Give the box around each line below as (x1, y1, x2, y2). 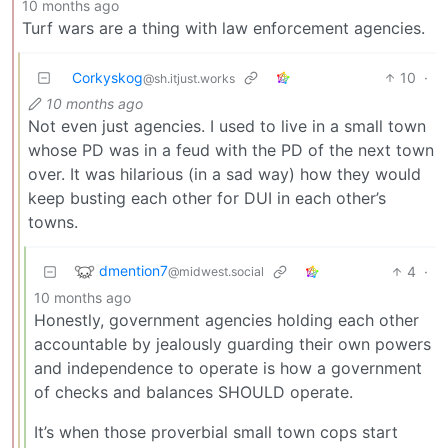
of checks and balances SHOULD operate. (34, 381, 353, 402)
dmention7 (99, 261, 168, 279)
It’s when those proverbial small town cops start (34, 421, 398, 442)
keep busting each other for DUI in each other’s (28, 187, 386, 208)
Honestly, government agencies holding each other (34, 309, 419, 330)
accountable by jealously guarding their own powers (34, 333, 431, 354)
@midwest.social (168, 263, 264, 279)
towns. (28, 211, 78, 232)
